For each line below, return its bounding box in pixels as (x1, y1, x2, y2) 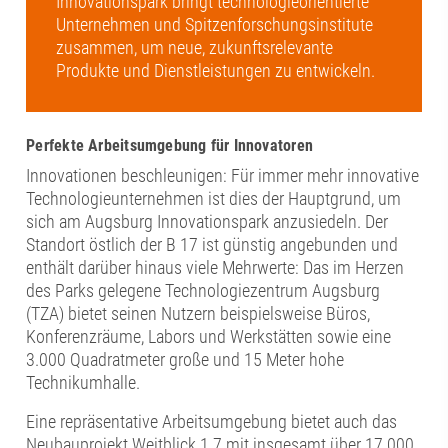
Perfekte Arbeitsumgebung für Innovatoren (26, 136, 314, 156)
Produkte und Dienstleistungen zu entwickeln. (56, 60, 376, 82)
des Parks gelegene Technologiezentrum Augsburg (26, 280, 381, 302)
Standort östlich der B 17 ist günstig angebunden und (26, 234, 399, 256)
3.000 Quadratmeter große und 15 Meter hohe (26, 349, 345, 371)
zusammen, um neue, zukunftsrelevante (56, 37, 334, 59)
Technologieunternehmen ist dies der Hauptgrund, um (26, 188, 402, 210)
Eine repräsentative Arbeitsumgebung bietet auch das (26, 411, 398, 433)
